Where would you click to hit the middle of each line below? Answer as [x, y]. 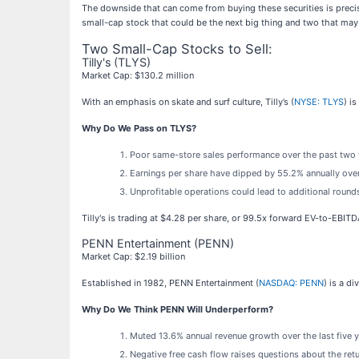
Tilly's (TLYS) [116, 63]
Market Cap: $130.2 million [138, 76]
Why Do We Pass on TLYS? [139, 129]
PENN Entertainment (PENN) [158, 244]
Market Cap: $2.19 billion [133, 257]
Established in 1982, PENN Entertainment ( [170, 283]
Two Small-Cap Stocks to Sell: [177, 49]
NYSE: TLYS [319, 102]
